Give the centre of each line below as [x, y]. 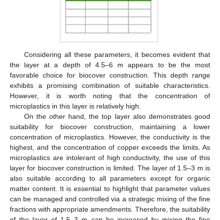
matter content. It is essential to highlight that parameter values [110, 188]
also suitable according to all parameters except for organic [110, 178]
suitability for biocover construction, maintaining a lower [110, 126]
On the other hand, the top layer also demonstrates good [117, 116]
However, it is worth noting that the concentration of [110, 96]
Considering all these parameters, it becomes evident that [117, 54]
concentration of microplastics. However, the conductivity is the [110, 137]
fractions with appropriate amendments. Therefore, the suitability [110, 209]
